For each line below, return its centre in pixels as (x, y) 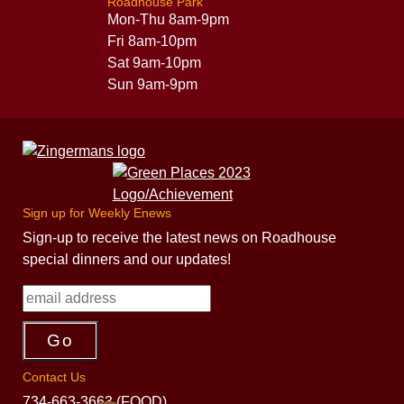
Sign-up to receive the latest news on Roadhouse (179, 237)
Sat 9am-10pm (154, 62)
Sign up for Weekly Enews (97, 212)
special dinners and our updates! (127, 259)
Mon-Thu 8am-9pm (168, 19)
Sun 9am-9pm (152, 84)
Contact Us (54, 376)
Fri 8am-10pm (151, 41)
